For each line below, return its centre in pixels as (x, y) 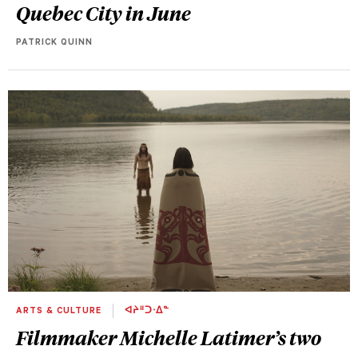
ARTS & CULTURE (60, 311)
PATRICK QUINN (54, 44)
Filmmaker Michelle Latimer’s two (169, 337)
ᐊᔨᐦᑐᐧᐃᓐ (145, 311)
